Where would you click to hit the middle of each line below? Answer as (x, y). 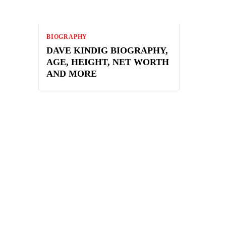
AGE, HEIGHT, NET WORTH (108, 62)
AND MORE (72, 73)
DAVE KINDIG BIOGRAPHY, (107, 50)
